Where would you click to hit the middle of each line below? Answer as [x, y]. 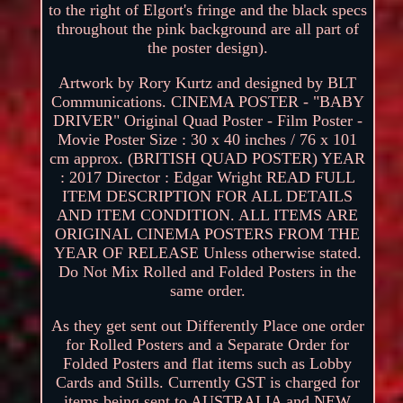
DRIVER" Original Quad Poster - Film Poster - [207, 120]
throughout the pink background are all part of [207, 28]
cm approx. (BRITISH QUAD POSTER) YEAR [208, 158]
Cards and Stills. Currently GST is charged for [207, 382]
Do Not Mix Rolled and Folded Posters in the [208, 271]
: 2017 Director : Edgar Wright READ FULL [207, 177]
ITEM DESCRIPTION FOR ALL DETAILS [208, 196]
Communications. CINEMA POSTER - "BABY [207, 101]
